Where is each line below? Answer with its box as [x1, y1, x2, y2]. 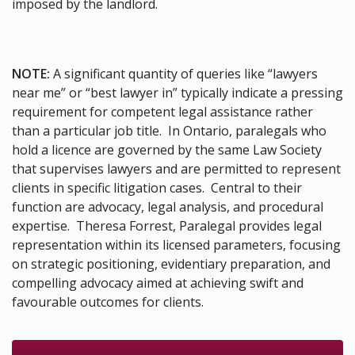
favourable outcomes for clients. [12, 292, 204, 311]
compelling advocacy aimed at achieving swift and [12, 273, 303, 292]
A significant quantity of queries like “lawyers [53, 64, 318, 82]
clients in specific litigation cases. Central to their [12, 178, 302, 197]
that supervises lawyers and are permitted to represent [12, 159, 341, 177]
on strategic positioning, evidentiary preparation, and [12, 254, 330, 273]
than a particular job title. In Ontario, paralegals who [12, 121, 326, 139]
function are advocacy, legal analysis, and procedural [12, 197, 323, 216]
